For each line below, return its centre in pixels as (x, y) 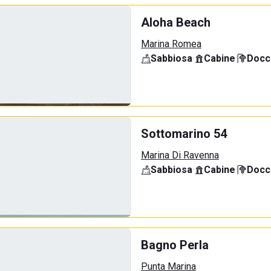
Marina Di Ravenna (180, 155)
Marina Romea (171, 44)
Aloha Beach (176, 22)
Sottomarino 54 (184, 134)
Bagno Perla (175, 245)
